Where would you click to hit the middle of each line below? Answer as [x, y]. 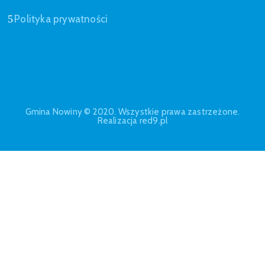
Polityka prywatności [61, 19]
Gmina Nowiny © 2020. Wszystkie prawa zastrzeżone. [132, 112]
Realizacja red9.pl [132, 120]
